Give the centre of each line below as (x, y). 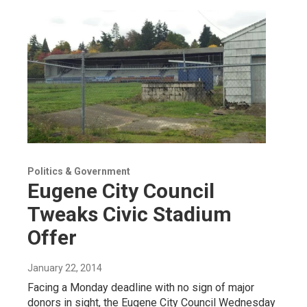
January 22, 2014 (65, 268)
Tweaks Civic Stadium (130, 214)
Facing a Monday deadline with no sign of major (141, 288)
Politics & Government (79, 172)
